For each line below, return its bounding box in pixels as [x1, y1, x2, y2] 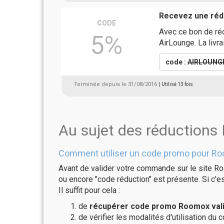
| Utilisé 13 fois [159, 81, 193, 87]
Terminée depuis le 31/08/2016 [74, 81, 157, 87]
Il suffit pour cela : [58, 185, 120, 195]
